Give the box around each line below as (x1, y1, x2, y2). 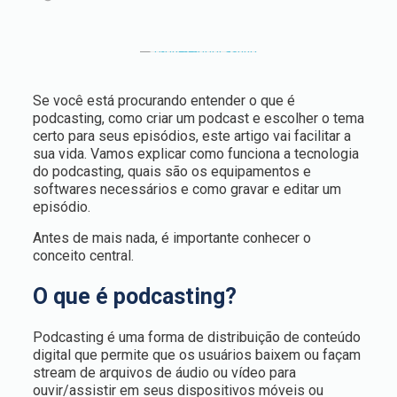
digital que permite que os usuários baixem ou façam (32, 346, 361, 363)
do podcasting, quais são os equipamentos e (32, 163, 311, 180)
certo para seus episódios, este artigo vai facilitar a (32, 128, 351, 144)
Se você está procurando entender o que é (32, 92, 295, 109)
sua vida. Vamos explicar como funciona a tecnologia (32, 145, 359, 162)
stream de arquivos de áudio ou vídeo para (32, 364, 296, 381)
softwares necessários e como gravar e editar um (32, 181, 341, 198)
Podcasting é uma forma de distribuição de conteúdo (32, 329, 361, 346)
